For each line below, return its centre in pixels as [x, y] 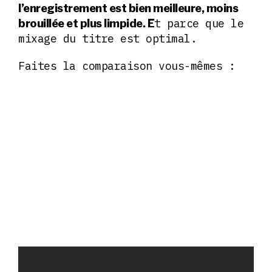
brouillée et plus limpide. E [86, 23]
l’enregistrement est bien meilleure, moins [128, 8]
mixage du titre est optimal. [111, 38]
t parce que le [199, 23]
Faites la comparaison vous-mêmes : [130, 66]
